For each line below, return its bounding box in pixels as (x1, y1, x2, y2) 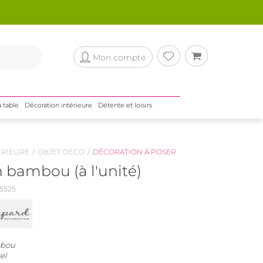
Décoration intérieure (24, 101, 92, 109)
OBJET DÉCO (37, 147, 85, 156)
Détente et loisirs (97, 101, 152, 109)
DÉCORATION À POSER (92, 147, 176, 156)
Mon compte (92, 52, 146, 63)
